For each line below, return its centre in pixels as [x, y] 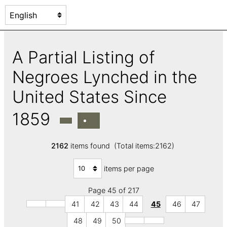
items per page [129, 168]
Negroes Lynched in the [105, 77]
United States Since [89, 97]
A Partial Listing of [84, 57]
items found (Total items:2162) [122, 146]
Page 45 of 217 [113, 191]
